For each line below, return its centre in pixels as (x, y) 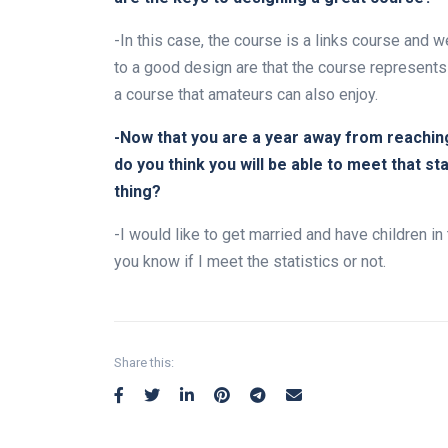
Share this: (144, 363)
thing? (137, 192)
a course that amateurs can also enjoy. (246, 95)
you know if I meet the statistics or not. (250, 262)
